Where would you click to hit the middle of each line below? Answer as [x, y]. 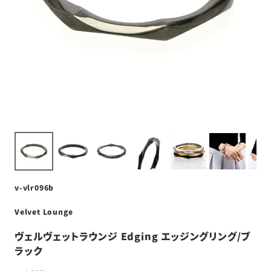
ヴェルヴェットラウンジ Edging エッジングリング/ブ [133, 236]
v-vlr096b [34, 187]
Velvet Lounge [44, 211]
